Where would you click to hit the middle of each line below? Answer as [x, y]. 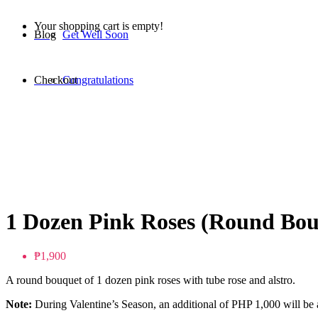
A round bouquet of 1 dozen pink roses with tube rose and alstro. [150, 280]
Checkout [56, 79]
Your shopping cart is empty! [99, 26]
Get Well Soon [95, 34]
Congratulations [98, 79]
